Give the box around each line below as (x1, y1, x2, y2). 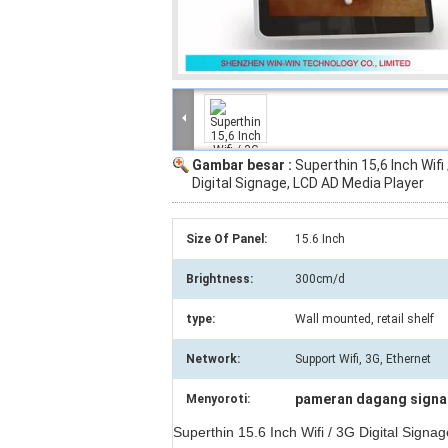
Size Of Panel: (186, 232, 267, 246)
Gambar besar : (192, 157, 295, 173)
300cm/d (295, 272, 345, 286)
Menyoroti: (186, 392, 250, 406)
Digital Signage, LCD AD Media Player (192, 175, 424, 191)
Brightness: (186, 272, 253, 286)
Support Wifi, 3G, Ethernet (295, 352, 431, 366)
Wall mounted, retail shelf (295, 312, 434, 326)
